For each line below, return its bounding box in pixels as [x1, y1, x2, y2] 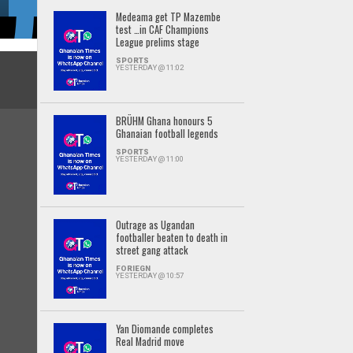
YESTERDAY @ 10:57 [115, 270, 184, 280]
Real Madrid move [115, 333, 184, 349]
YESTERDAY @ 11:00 [115, 154, 184, 163]
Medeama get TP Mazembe [115, 9, 221, 24]
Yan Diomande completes [115, 321, 214, 336]
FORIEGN [115, 263, 150, 273]
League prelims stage [115, 34, 199, 50]
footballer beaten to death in [115, 229, 228, 245]
